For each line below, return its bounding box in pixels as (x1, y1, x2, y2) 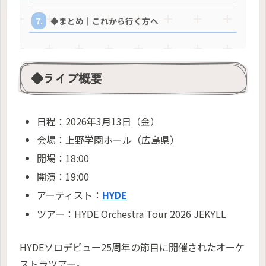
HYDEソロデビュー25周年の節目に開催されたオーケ (20, 240, 245, 255)
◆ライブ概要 (31, 69, 102, 87)
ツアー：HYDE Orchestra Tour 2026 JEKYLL (37, 206, 227, 221)
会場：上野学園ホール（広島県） (37, 132, 180, 147)
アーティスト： (37, 188, 103, 202)
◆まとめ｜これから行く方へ (50, 14, 159, 27)
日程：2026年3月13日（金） (37, 113, 160, 128)
